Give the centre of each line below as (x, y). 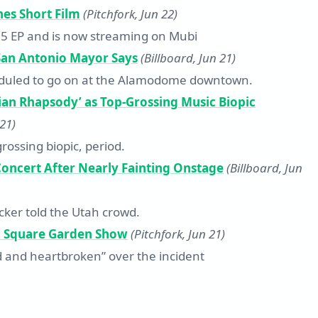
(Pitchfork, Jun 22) (130, 14)
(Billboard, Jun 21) (188, 58)
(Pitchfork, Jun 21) (178, 234)
